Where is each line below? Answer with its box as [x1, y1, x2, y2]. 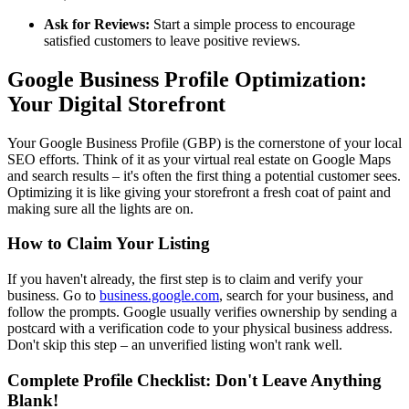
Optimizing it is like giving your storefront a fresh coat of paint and [7, 184, 391, 200]
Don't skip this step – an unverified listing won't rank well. [7, 337, 342, 353]
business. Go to [7, 288, 100, 304]
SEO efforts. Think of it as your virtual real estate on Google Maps [7, 151, 391, 167]
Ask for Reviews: [44, 16, 150, 32]
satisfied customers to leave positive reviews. [44, 32, 300, 48]
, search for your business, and [219, 288, 393, 304]
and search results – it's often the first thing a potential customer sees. [7, 167, 401, 184]
